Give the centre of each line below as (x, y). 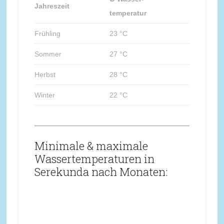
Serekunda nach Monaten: (101, 171)
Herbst (45, 74)
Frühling (47, 33)
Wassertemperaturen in (94, 158)
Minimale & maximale (91, 145)
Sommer (48, 54)
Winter (44, 95)
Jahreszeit (52, 6)
